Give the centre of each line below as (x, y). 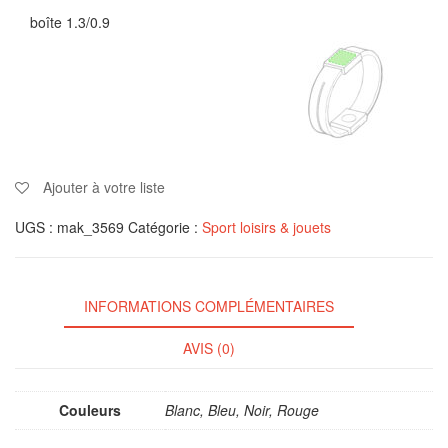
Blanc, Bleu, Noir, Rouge (242, 410)
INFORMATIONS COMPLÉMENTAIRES (209, 305)
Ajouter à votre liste (104, 186)
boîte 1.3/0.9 (70, 21)
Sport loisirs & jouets (266, 226)
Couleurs (90, 410)
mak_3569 (90, 226)
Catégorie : (165, 226)
